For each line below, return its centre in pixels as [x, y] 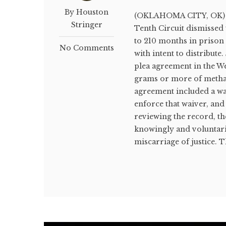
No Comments [87, 48]
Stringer [87, 24]
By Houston [87, 12]
